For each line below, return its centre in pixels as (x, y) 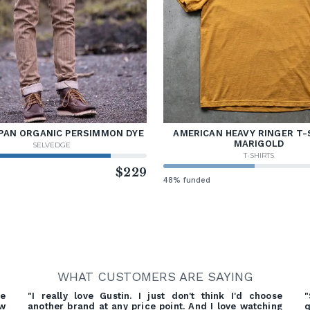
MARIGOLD (259, 144)
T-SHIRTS (259, 156)
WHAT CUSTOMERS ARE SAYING (155, 277)
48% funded (187, 181)
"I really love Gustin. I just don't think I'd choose (155, 296)
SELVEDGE (51, 145)
